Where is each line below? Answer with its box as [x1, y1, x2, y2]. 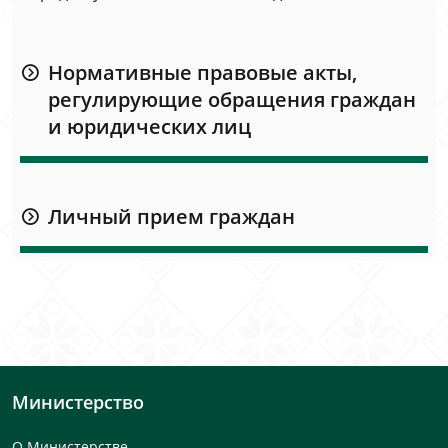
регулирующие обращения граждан [48, 86, 416, 113]
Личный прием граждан [48, 203, 295, 230]
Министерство [12, 390, 144, 414]
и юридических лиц [48, 113, 251, 140]
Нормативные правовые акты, [48, 59, 357, 86]
